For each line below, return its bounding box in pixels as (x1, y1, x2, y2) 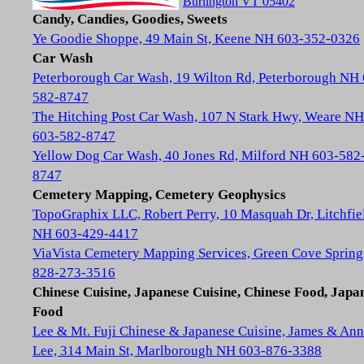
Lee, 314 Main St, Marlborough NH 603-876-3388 (32, 343, 322, 358)
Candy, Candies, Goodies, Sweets (32, 11, 227, 27)
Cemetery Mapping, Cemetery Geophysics (32, 187, 286, 202)
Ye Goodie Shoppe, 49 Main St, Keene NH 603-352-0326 (32, 31, 360, 46)
